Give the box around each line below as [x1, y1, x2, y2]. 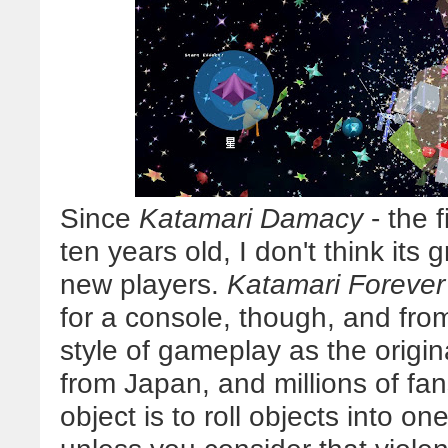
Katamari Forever [227, 268, 445, 300]
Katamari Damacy [139, 202, 363, 234]
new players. [60, 268, 227, 300]
